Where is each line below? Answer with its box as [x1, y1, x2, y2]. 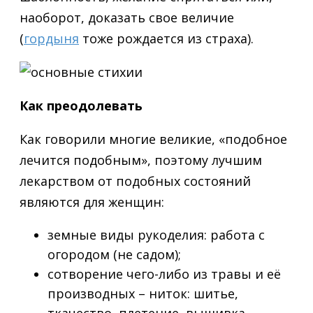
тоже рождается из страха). [79, 29, 254, 47]
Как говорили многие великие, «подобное [20, 130, 287, 147]
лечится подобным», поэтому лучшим [20, 151, 262, 168]
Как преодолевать [20, 96, 143, 114]
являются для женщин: [20, 193, 164, 210]
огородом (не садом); [48, 245, 181, 263]
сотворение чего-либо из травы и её [48, 265, 281, 282]
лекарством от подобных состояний [20, 172, 251, 189]
